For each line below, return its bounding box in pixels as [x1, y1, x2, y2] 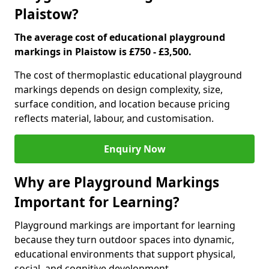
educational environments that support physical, [14, 247, 235, 261]
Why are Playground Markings [14, 173, 219, 192]
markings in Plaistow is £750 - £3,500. [14, 45, 192, 58]
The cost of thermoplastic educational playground [14, 68, 242, 82]
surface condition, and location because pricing [14, 97, 230, 110]
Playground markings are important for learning [14, 219, 235, 232]
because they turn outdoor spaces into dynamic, [14, 233, 234, 246]
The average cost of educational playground [14, 31, 225, 44]
